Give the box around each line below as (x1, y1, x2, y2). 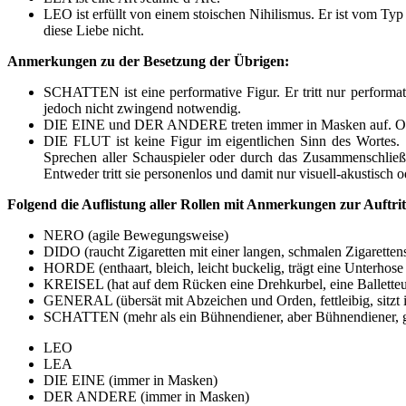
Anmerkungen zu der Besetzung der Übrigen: (7, 53, 289, 69)
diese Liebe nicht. (43, 22, 144, 38)
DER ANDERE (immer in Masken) (43, 388, 249, 404)
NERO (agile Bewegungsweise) (43, 227, 228, 243)
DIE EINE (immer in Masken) (43, 372, 217, 388)
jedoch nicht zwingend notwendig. (43, 100, 241, 116)
